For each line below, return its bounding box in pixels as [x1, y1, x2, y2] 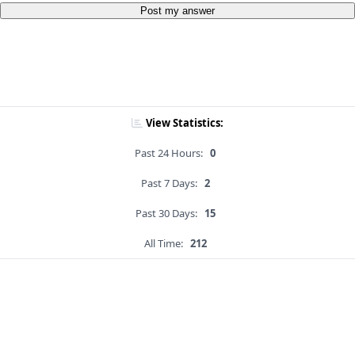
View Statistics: [146, 116, 223, 131]
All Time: [143, 236, 183, 251]
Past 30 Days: [135, 206, 197, 221]
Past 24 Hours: [135, 146, 203, 161]
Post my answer [140, 5, 215, 17]
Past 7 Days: [140, 176, 197, 191]
